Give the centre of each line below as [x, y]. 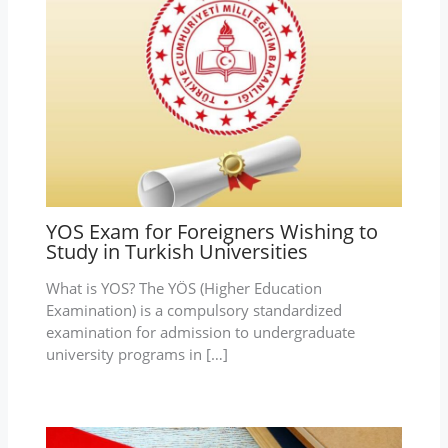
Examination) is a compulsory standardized [193, 309]
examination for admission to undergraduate [200, 331]
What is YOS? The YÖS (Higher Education [183, 287]
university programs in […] [136, 353]
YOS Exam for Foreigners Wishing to [211, 231]
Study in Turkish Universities [176, 251]
